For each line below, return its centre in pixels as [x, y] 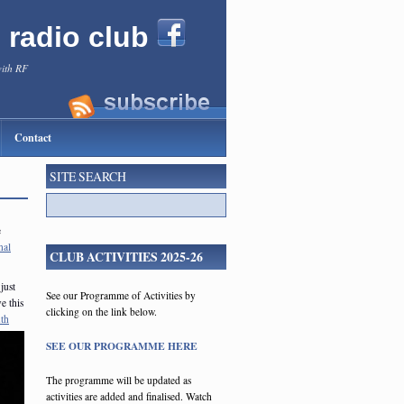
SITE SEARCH [88, 176]
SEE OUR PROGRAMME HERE [122, 346]
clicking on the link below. [101, 312]
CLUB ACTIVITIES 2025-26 [126, 257]
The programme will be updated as [119, 380]
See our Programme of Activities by [121, 295]
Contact [33, 138]
